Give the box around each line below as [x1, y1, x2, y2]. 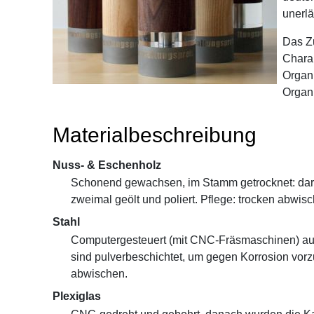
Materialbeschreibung [53, 123, 257, 146]
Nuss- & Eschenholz [53, 158, 161, 171]
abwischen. [70, 268, 128, 280]
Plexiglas [53, 290, 101, 303]
